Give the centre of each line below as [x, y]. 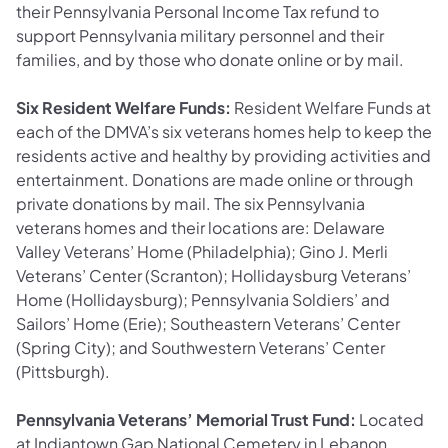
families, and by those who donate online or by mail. [210, 59]
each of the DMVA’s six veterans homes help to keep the [224, 131]
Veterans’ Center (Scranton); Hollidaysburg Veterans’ [213, 275]
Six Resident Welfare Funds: [125, 107]
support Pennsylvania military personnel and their [200, 35]
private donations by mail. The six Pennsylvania [190, 203]
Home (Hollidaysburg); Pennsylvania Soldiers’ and [203, 299]
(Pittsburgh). [63, 371]
